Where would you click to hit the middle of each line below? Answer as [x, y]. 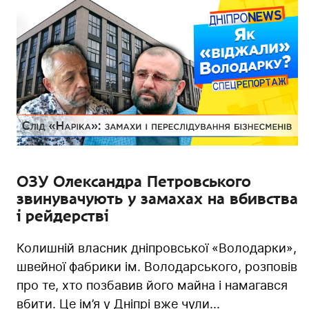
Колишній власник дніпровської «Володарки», [157, 248]
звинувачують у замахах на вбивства [157, 198]
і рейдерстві [62, 216]
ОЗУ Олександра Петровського [134, 181]
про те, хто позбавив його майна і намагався [152, 285]
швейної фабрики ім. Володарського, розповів [157, 266]
